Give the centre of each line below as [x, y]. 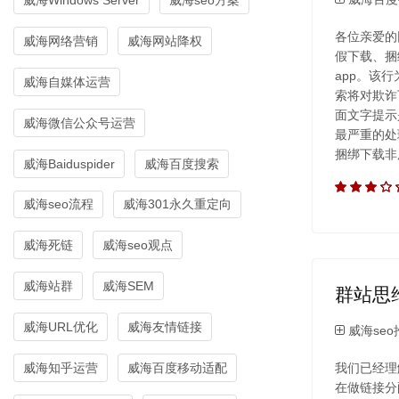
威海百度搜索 [182, 163]
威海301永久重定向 [177, 204]
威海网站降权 [165, 41]
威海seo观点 [138, 245]
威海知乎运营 [61, 368]
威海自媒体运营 [67, 81]
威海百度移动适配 [177, 368]
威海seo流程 [58, 204]
